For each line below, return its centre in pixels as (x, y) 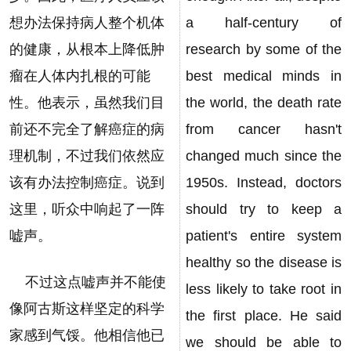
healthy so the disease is (264, 262)
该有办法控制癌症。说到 (87, 183)
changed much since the (264, 156)
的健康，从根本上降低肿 (87, 49)
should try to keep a (264, 209)
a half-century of (264, 23)
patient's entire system (264, 236)
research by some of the (264, 49)
